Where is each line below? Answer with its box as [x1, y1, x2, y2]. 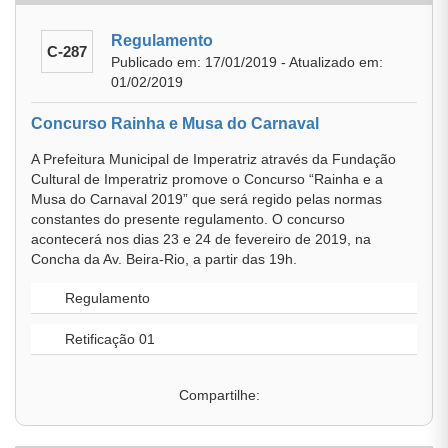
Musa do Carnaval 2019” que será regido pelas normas [31, 191, 382, 207]
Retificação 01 [61, 331, 155, 347]
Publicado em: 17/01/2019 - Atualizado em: [111, 54, 383, 70]
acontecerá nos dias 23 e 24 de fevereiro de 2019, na [31, 231, 371, 247]
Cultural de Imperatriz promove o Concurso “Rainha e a [31, 171, 383, 187]
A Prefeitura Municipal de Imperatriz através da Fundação [31, 151, 396, 167]
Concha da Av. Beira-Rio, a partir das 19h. [31, 251, 297, 267]
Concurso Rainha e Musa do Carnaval [31, 115, 319, 132]
